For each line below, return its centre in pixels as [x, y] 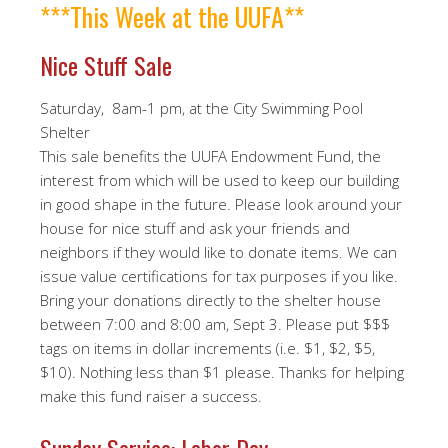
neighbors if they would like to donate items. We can [218, 252]
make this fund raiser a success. [151, 396]
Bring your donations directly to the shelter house [210, 300]
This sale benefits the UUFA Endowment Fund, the [210, 156]
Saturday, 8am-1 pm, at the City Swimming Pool [201, 108]
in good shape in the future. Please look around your [221, 204]
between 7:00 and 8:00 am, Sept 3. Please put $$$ [215, 324]
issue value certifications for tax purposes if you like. [219, 276]
